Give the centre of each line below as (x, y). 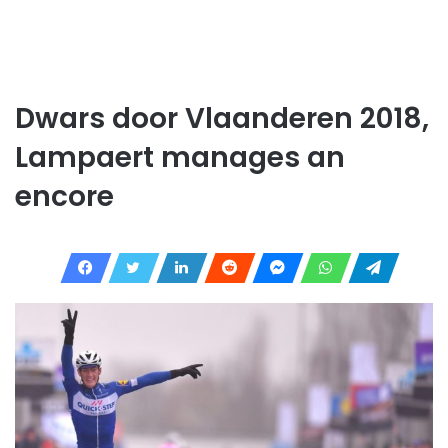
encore (64, 196)
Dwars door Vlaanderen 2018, (222, 118)
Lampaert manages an (180, 157)
